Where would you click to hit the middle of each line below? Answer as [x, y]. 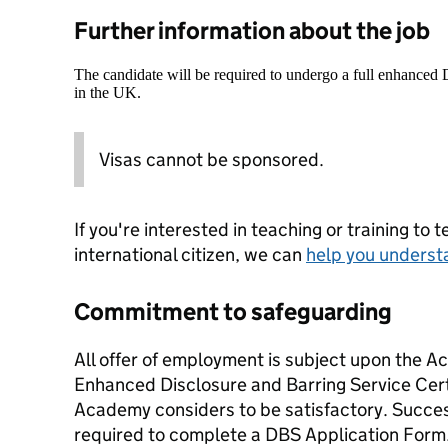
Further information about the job [252, 30]
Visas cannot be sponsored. [211, 159]
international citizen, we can [190, 254]
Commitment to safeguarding [233, 311]
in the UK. [107, 92]
